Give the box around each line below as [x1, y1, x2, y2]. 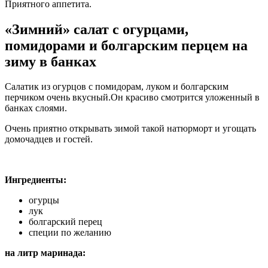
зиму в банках [5, 53, 96, 69]
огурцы [29, 195, 59, 206]
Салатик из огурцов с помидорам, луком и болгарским [5, 81, 229, 92]
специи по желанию [29, 227, 111, 238]
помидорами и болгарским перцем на [5, 37, 248, 53]
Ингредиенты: [5, 175, 66, 185]
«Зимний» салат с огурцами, [5, 21, 188, 37]
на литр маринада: [5, 248, 86, 258]
